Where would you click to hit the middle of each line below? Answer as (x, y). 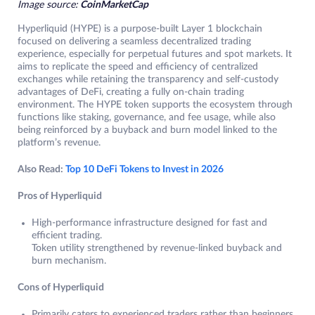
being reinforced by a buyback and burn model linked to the (147, 130)
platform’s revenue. (59, 142)
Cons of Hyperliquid (61, 287)
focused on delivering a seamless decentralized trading (134, 41)
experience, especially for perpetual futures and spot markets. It (155, 54)
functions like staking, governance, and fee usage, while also (147, 117)
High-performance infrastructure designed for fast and (149, 223)
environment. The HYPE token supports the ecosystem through (155, 104)
